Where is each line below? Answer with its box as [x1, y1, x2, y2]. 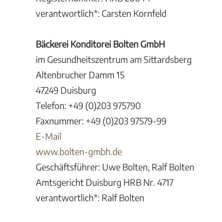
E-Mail [36, 130, 61, 142]
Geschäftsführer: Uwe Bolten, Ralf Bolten [36, 161, 194, 172]
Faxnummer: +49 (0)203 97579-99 [36, 115, 166, 126]
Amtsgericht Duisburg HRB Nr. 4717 [36, 176, 173, 188]
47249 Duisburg [36, 84, 96, 96]
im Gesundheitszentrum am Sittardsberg [36, 54, 192, 65]
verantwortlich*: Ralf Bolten [36, 192, 144, 203]
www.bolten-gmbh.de [36, 146, 122, 157]
